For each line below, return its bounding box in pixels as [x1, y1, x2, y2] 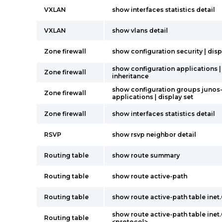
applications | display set [112, 93, 193, 101]
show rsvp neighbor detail [112, 131, 196, 138]
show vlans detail [112, 27, 168, 34]
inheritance [112, 72, 149, 80]
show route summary [112, 152, 180, 159]
